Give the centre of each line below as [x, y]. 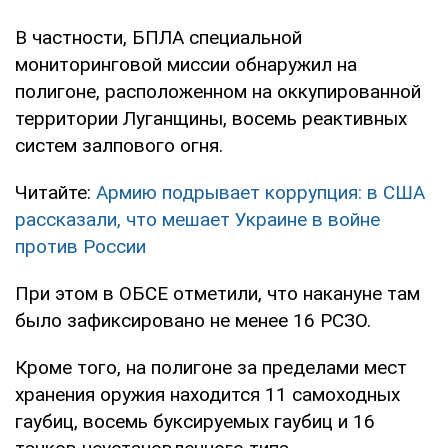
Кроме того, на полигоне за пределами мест [211, 367]
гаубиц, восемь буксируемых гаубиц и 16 [195, 421]
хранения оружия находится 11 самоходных [207, 394]
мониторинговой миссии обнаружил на [186, 64]
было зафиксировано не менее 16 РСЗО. [193, 320]
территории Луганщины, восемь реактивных [211, 118]
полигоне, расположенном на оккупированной [218, 91]
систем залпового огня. [119, 145]
